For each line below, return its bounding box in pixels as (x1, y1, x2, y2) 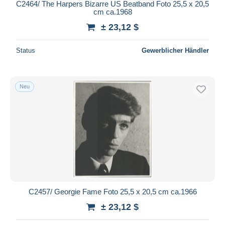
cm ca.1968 (93, 7, 132, 16)
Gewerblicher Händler (142, 46, 209, 54)
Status (16, 46, 35, 54)
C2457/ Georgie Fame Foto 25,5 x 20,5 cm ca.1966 (28, 187, 197, 196)
